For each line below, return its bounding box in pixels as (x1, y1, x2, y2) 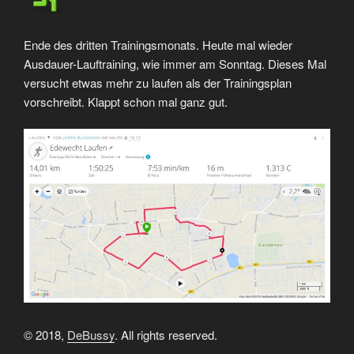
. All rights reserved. (115, 326, 217, 343)
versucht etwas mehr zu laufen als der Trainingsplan (24, 73, 292, 91)
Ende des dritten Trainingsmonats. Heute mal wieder (24, 36, 292, 53)
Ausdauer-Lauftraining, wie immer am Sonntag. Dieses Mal (24, 55, 326, 72)
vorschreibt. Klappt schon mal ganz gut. (24, 92, 228, 110)
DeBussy (67, 326, 115, 343)
